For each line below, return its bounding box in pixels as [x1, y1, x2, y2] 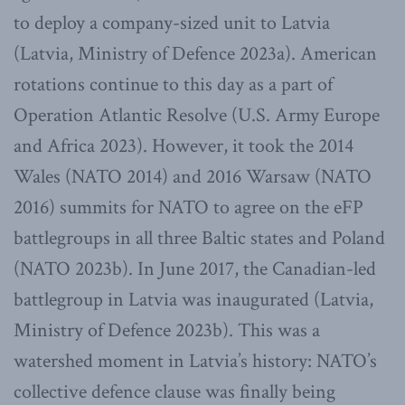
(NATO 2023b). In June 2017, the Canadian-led [14, 256, 376, 283]
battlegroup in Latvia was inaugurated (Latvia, [14, 287, 373, 314]
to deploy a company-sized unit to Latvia [14, 10, 330, 37]
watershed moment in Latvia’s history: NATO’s [14, 348, 377, 375]
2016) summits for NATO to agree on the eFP [14, 194, 363, 221]
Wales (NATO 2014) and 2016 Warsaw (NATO [14, 164, 372, 191]
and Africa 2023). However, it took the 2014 [14, 133, 353, 160]
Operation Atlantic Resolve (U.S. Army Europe [14, 102, 380, 129]
